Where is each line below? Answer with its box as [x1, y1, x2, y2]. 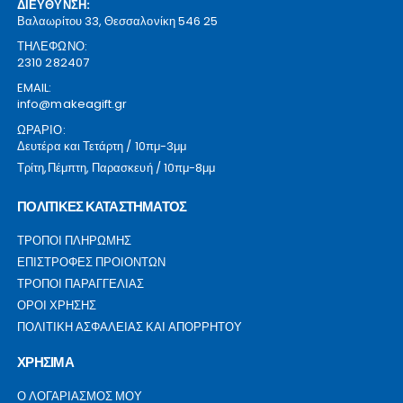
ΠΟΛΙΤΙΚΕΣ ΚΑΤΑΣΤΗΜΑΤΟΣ [17, 197, 187, 217]
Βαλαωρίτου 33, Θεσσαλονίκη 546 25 [17, 12, 219, 30]
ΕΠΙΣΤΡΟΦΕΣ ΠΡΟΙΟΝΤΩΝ [17, 254, 166, 272]
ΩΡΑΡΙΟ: [17, 121, 66, 139]
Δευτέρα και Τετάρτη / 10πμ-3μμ [17, 137, 187, 155]
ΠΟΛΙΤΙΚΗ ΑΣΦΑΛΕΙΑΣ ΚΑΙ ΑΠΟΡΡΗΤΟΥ [17, 318, 243, 336]
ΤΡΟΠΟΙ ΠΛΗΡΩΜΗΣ [17, 232, 132, 250]
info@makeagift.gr [17, 94, 128, 112]
